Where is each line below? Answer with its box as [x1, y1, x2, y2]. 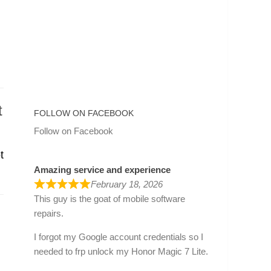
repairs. [34, 207, 64, 218]
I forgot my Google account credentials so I [34, 231, 203, 242]
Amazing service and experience [34, 164, 171, 175]
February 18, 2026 [90, 178, 163, 189]
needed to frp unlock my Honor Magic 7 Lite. [34, 246, 208, 256]
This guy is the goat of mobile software [34, 193, 185, 204]
